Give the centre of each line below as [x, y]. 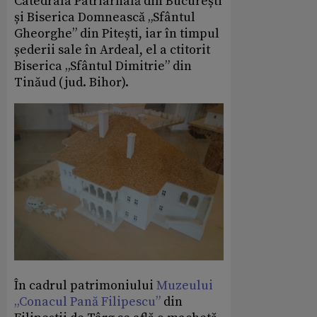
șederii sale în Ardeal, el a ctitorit [112, 50]
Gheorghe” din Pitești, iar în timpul [117, 33]
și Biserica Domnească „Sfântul [105, 17]
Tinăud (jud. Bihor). [71, 82]
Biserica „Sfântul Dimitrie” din [103, 66]
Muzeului [185, 285]
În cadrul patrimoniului [85, 285]
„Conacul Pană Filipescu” [87, 301]
